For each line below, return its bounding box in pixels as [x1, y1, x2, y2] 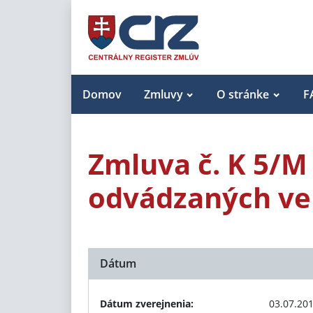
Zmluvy [144, 87, 183, 102]
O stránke [217, 87, 270, 102]
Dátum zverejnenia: [100, 297, 194, 310]
